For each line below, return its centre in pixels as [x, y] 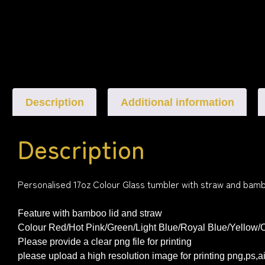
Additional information [177, 102]
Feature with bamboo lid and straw [90, 213]
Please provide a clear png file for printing [105, 241]
